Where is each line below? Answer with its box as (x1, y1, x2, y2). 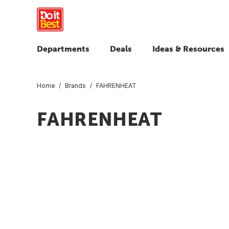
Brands (65, 81, 86, 89)
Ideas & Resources (152, 44, 224, 53)
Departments (37, 44, 89, 53)
